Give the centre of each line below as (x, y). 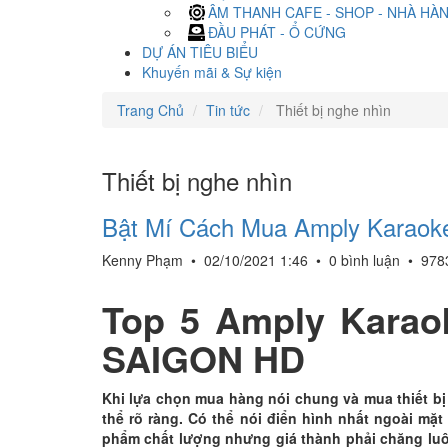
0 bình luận (364, 260)
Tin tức (228, 110)
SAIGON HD (203, 358)
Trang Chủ (150, 110)
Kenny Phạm (144, 260)
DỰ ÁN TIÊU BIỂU (200, 52)
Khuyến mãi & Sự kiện (212, 72)
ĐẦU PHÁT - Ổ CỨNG (277, 32)
